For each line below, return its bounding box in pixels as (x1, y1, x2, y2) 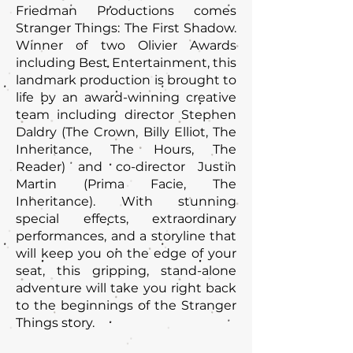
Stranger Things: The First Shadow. (16, 20, 236, 35)
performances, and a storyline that (16, 229, 236, 243)
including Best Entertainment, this (16, 55, 236, 70)
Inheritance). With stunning (16, 194, 236, 209)
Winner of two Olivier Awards (16, 38, 236, 53)
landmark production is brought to (16, 72, 236, 87)
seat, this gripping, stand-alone (16, 263, 236, 278)
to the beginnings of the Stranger (16, 298, 236, 313)
